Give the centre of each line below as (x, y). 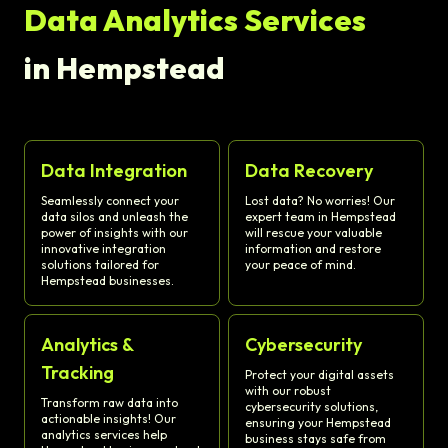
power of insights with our (114, 233)
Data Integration (114, 171)
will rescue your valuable (313, 233)
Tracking (77, 373)
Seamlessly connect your (110, 201)
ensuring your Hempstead (318, 423)
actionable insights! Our (108, 419)
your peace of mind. (300, 265)
